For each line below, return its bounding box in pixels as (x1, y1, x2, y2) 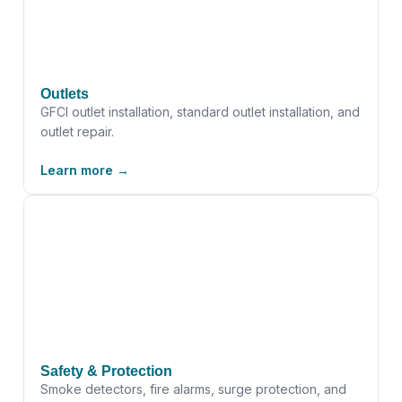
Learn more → (40, 162, 129, 178)
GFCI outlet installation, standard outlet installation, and (40, 103, 360, 119)
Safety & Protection (40, 363, 172, 379)
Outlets (40, 85, 89, 101)
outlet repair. (40, 123, 114, 139)
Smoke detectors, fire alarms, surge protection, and (40, 381, 346, 397)
